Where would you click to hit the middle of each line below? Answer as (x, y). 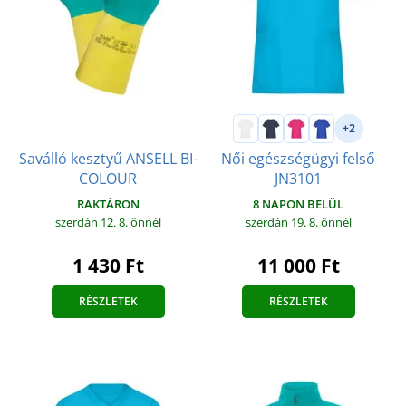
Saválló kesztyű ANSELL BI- (108, 158)
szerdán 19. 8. (283, 222)
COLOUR (108, 178)
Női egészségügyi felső (298, 158)
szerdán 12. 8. (92, 222)
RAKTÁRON (108, 203)
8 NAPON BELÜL (298, 203)
